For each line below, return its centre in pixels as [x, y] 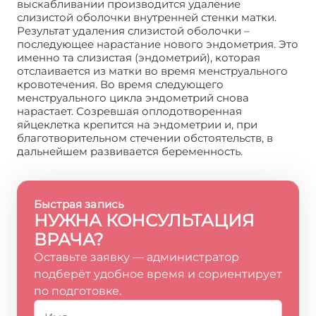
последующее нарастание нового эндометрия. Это [158, 44]
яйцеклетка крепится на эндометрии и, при [137, 124]
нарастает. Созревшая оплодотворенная [129, 111]
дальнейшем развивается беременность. [130, 151]
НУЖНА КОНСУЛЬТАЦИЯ [144, 220]
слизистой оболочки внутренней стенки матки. [147, 17]
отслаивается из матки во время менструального [152, 71]
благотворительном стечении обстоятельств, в [145, 138]
